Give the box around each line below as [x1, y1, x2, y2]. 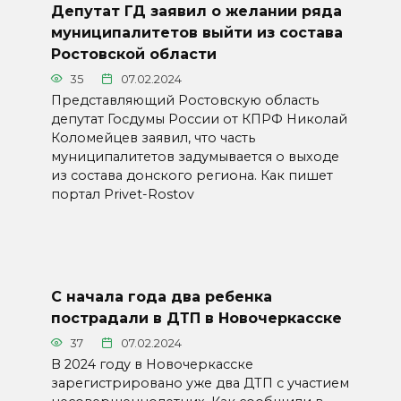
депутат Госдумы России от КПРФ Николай [50, 110, 347, 127]
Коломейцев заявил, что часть [50, 129, 255, 146]
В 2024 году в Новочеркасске [50, 355, 253, 372]
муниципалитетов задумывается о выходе [50, 148, 339, 165]
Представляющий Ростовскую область [50, 91, 319, 108]
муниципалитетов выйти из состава [50, 23, 343, 41]
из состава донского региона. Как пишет [50, 166, 333, 183]
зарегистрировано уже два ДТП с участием [50, 374, 349, 391]
